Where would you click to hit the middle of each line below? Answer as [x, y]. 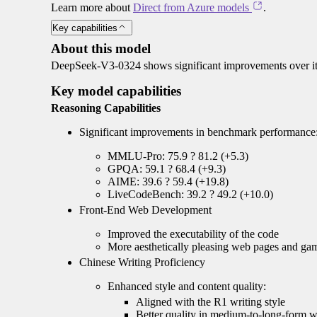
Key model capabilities [116, 91]
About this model [101, 48]
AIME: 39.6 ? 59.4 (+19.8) [168, 181]
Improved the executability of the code [193, 234]
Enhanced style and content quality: [187, 286]
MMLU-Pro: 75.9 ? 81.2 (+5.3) [178, 156]
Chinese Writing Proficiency [142, 262]
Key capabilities [85, 28]
